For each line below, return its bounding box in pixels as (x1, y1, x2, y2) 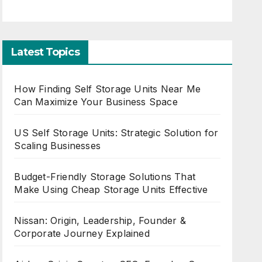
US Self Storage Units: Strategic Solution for (14, 127, 219, 139)
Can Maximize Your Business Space (14, 96, 178, 108)
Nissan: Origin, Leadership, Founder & (14, 215, 186, 226)
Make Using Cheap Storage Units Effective (14, 184, 208, 195)
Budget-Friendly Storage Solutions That (14, 171, 195, 182)
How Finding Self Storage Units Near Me (14, 83, 201, 95)
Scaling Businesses (14, 140, 101, 151)
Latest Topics (11, 46, 80, 58)
